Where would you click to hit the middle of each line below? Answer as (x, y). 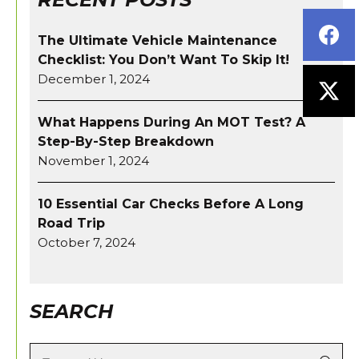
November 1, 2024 (93, 161)
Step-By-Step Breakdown (126, 142)
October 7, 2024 (87, 243)
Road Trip (71, 224)
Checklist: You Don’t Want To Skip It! (163, 60)
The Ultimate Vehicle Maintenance (157, 41)
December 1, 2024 (94, 79)
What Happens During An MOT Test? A (171, 123)
